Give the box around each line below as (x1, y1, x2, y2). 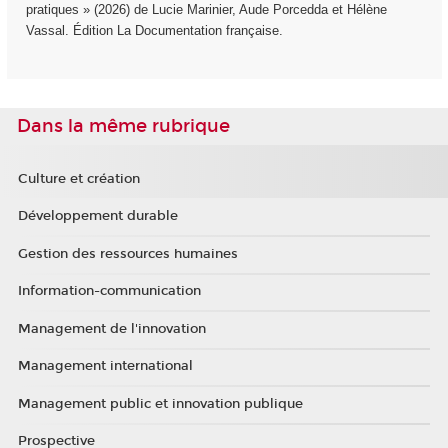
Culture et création (17, 170, 140, 187)
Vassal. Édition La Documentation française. (25, 22, 283, 38)
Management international (17, 358, 193, 375)
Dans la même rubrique (17, 115, 230, 138)
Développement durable (17, 208, 178, 225)
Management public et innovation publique (17, 395, 303, 412)
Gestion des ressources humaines (17, 245, 238, 262)
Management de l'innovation (17, 320, 206, 337)
